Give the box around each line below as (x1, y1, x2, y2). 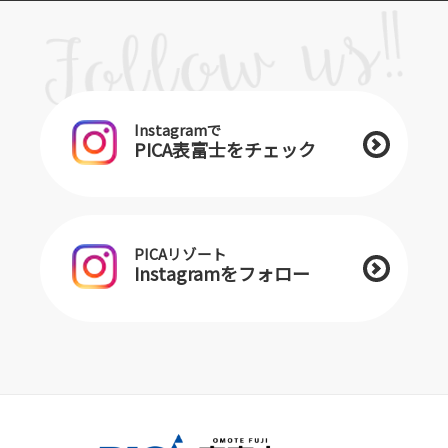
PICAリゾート (134, 243, 228, 265)
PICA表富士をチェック (134, 135, 317, 162)
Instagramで (134, 118, 223, 140)
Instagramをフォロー (134, 260, 311, 287)
